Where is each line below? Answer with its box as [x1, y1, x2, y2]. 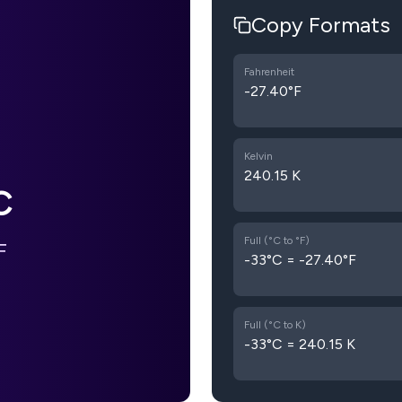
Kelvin [244, 150, 273, 162]
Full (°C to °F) [244, 234, 310, 247]
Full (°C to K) [244, 319, 306, 331]
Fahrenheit [244, 66, 294, 78]
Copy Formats [251, 12, 390, 38]
